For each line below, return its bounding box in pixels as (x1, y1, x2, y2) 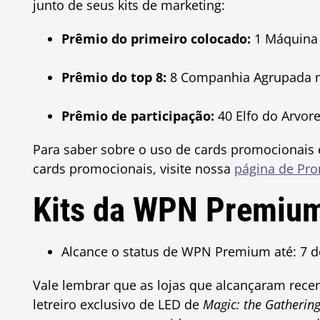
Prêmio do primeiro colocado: (61, 30, 251, 47)
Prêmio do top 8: (61, 69, 170, 86)
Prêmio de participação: (61, 107, 214, 124)
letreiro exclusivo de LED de (32, 296, 203, 313)
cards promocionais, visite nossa (32, 160, 234, 177)
